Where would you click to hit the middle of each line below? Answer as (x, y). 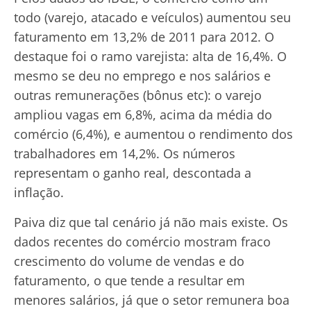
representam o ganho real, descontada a (133, 173)
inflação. (39, 193)
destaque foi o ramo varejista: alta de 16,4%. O (150, 57)
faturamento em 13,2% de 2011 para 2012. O (144, 37)
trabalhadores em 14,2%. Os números (125, 154)
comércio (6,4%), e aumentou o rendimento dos (153, 134)
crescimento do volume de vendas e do (129, 261)
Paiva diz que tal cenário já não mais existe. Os (151, 222)
